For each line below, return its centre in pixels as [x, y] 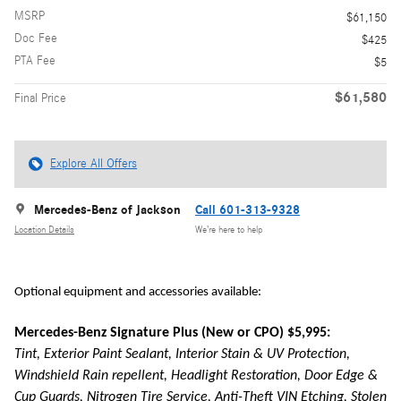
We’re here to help [229, 230]
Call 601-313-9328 [247, 209]
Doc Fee [36, 38]
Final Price [40, 98]
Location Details [44, 230]
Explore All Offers [94, 163]
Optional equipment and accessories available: [138, 292]
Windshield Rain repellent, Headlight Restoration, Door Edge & [196, 375]
